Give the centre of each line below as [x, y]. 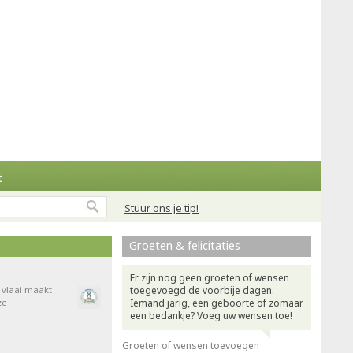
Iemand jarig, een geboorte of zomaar [217, 303]
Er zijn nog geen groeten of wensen [210, 278]
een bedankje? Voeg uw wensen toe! [211, 316]
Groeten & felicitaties [185, 245]
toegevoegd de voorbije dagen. [202, 290]
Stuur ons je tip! [162, 208]
